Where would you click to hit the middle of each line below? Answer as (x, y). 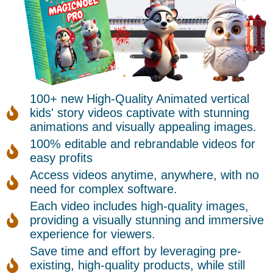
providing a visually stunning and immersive (147, 220)
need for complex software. (104, 189)
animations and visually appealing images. (144, 127)
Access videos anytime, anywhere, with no (145, 175)
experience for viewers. (93, 234)
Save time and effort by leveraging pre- (136, 251)
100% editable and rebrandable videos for (143, 144)
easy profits (62, 158)
